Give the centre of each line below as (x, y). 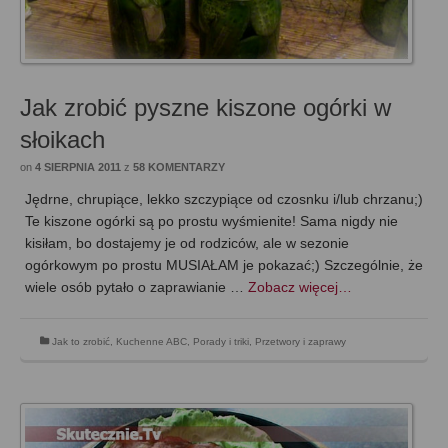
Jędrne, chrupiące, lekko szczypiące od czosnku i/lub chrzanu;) (224, 198)
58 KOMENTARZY (179, 166)
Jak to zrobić (81, 341)
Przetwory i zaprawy (300, 341)
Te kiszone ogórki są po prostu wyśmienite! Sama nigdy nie (211, 220)
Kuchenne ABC (151, 341)
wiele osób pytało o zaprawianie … (136, 286)
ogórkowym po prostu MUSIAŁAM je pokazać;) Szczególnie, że (224, 264)
